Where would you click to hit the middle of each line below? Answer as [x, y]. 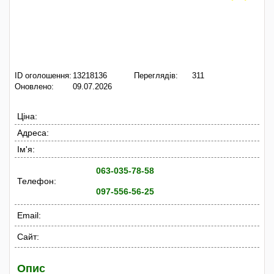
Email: [29, 215]
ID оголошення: [43, 76]
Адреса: [33, 132]
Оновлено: [34, 87]
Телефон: [37, 181]
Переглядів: [156, 76]
